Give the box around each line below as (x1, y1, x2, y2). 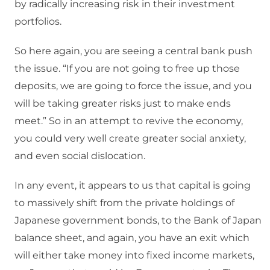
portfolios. (14, 16, 61, 28)
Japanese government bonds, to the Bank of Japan (14, 215, 262, 227)
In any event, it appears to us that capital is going (14, 180, 251, 192)
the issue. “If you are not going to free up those (14, 63, 240, 75)
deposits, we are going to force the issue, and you (14, 80, 252, 92)
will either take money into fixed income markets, (14, 250, 254, 262)
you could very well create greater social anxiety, (14, 133, 246, 145)
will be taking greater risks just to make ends (14, 98, 231, 110)
